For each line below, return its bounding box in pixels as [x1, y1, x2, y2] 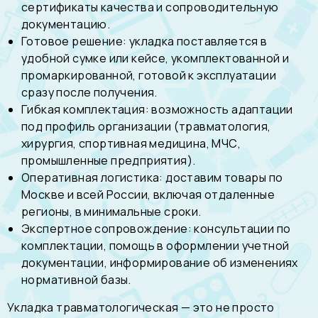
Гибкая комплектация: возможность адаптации [21, 101, 293, 117]
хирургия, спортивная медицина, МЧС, [21, 135, 241, 151]
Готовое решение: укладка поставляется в [21, 33, 268, 49]
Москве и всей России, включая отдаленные [21, 186, 275, 202]
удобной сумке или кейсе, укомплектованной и [21, 50, 290, 66]
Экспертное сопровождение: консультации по [21, 220, 291, 236]
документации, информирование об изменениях [21, 254, 298, 270]
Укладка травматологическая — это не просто [7, 299, 275, 315]
